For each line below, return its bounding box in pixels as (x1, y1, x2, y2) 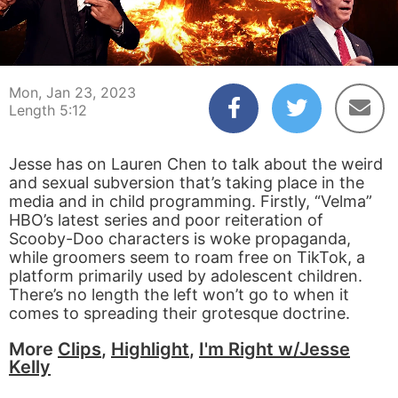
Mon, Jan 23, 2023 (9, 84, 136, 101)
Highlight (111, 338, 189, 360)
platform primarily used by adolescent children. (9, 267, 362, 285)
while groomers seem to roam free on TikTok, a (9, 248, 365, 267)
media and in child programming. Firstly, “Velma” (9, 192, 372, 211)
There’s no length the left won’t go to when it (9, 285, 349, 304)
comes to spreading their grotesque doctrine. (9, 304, 350, 322)
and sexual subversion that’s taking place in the (9, 173, 364, 192)
